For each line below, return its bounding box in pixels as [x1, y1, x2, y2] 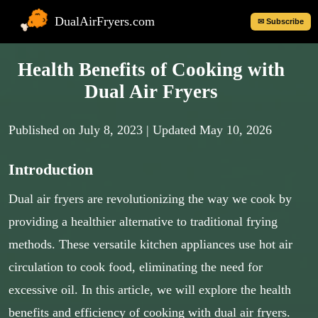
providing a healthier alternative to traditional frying [9, 214, 278, 229]
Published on [9, 123, 79, 137]
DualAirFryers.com [55, 14, 155, 28]
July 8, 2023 [79, 123, 143, 137]
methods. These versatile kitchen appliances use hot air [9, 237, 292, 251]
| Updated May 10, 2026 [143, 123, 272, 137]
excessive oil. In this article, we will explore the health [9, 283, 291, 297]
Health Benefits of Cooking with [18, 59, 285, 80]
